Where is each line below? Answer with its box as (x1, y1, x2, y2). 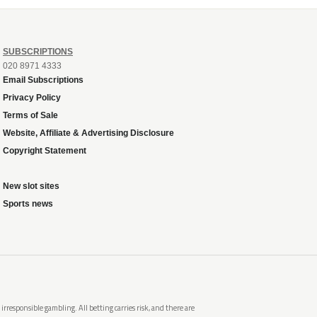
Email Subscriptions (3, 74, 83, 85)
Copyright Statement (3, 145, 86, 156)
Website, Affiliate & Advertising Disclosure (3, 127, 174, 138)
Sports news (3, 198, 53, 209)
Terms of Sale (3, 110, 58, 120)
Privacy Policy (3, 92, 61, 103)
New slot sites (3, 180, 59, 191)
